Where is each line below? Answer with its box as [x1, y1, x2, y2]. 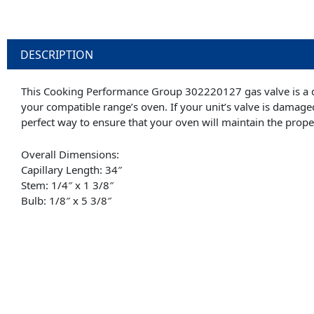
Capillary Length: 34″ [21, 162, 122, 177]
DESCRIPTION [20, 46, 94, 62]
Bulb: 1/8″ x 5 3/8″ [21, 193, 111, 207]
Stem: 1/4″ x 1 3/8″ [21, 177, 114, 192]
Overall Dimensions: [21, 146, 119, 161]
